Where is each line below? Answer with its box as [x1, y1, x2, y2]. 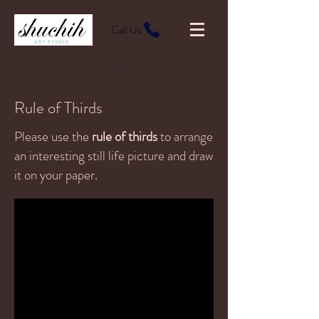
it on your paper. [14, 165, 98, 184]
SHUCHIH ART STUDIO [14, 57, 169, 78]
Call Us [111, 21, 142, 38]
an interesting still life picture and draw [14, 146, 214, 165]
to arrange [157, 127, 213, 146]
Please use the [14, 127, 92, 146]
